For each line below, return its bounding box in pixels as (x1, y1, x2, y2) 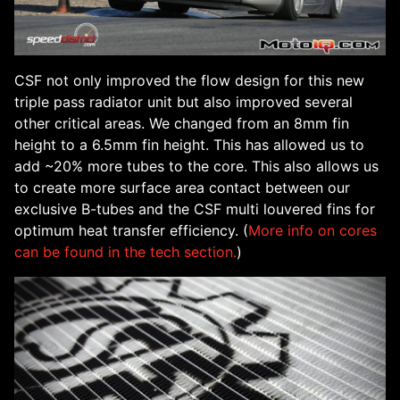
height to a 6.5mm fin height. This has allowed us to (14, 136, 364, 154)
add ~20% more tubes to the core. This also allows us (14, 157, 379, 176)
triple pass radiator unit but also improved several (14, 93, 353, 112)
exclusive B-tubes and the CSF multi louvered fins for (14, 200, 375, 219)
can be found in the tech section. (14, 243, 237, 262)
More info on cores (248, 221, 377, 240)
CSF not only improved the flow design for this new (14, 71, 364, 90)
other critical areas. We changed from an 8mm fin (14, 114, 349, 133)
